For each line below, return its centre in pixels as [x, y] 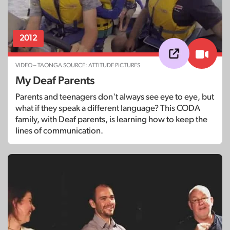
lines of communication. [59, 130]
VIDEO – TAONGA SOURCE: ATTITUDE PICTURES [78, 65]
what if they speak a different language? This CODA [108, 108]
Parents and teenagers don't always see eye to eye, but [115, 97]
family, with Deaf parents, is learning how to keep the [111, 119]
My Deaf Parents [55, 80]
